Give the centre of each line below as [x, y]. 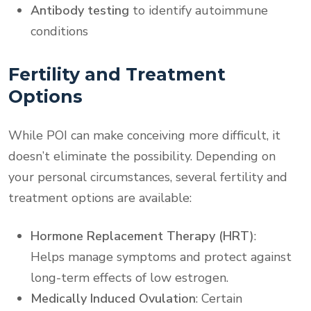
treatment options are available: [100, 197]
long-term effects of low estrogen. [129, 277]
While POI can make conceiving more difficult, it [144, 135]
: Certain [219, 298]
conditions [59, 31]
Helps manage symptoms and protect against [161, 257]
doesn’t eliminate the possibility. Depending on [142, 156]
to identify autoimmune [199, 10]
